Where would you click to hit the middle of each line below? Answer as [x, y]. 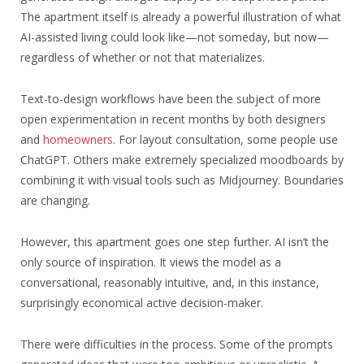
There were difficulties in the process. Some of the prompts [177, 344]
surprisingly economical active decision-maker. [142, 302]
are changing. [55, 200]
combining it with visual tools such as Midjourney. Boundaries [182, 180]
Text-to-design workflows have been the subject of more [171, 98]
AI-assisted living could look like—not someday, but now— [175, 37]
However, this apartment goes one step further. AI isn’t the [175, 241]
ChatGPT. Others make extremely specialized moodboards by [182, 159]
